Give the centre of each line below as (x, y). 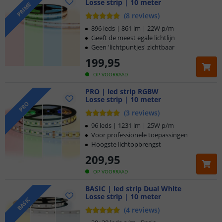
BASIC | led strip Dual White (133, 189)
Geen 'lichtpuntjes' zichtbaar (133, 47)
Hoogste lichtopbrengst (126, 144)
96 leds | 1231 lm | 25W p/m (133, 125)
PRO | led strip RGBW (122, 91)
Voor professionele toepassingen (139, 135)
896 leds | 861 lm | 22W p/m (133, 28)
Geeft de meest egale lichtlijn (133, 38)
